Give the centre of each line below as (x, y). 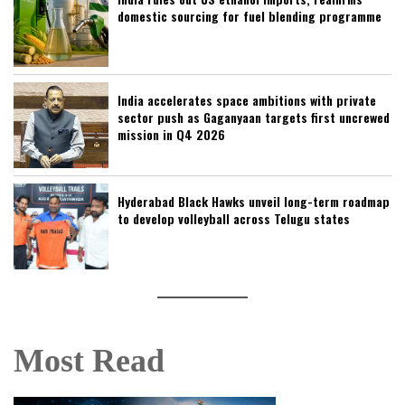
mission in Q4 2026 (171, 134)
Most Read (89, 360)
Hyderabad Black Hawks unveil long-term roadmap (254, 201)
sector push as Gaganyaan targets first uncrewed (254, 117)
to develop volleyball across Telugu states (234, 218)
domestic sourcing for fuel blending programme (250, 15)
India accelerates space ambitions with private (247, 99)
